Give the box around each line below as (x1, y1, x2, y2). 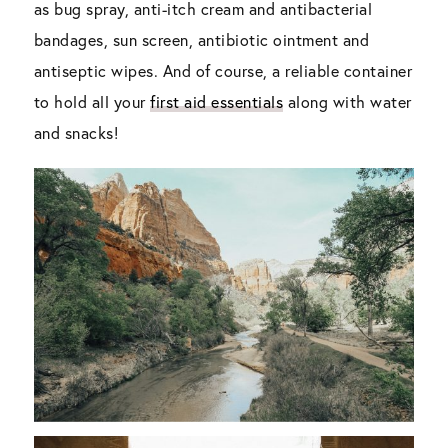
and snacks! (33, 121, 119, 143)
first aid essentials (150, 90, 284, 112)
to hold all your (33, 90, 151, 112)
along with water (283, 90, 412, 112)
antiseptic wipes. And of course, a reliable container (33, 59, 413, 81)
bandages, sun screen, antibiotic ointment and (33, 28, 370, 50)
